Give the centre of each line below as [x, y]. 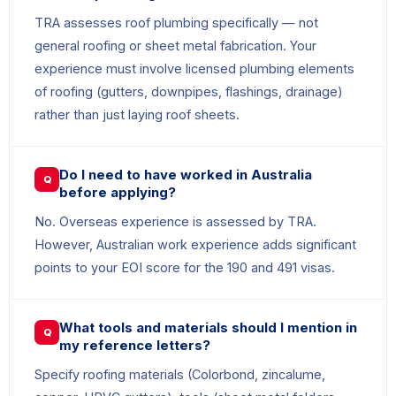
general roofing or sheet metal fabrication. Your [175, 46]
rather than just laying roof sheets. [137, 115]
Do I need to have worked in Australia [186, 175]
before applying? [118, 193]
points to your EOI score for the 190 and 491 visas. [185, 268]
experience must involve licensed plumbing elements [194, 69]
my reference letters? [135, 346]
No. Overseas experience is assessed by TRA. [175, 222]
